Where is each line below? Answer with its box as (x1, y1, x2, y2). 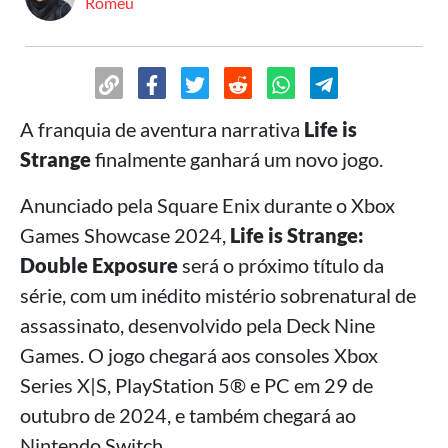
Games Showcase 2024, (20, 223, 230, 247)
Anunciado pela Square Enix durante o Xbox (20, 193, 395, 217)
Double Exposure (20, 253, 178, 277)
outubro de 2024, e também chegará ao (20, 403, 356, 427)
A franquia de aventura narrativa (20, 117, 304, 141)
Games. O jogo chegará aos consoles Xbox (20, 343, 378, 367)
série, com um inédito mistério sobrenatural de (20, 283, 416, 307)
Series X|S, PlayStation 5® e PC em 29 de (20, 373, 373, 397)
